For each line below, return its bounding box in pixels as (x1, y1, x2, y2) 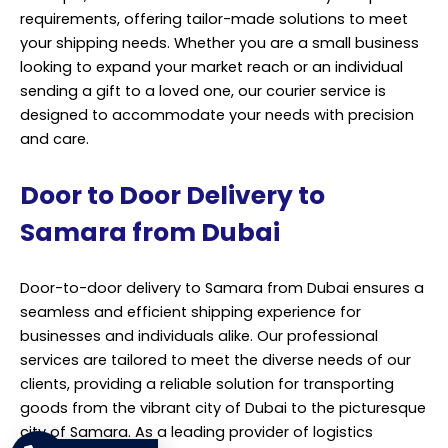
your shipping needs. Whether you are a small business (20, 33, 419, 53)
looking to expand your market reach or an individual (20, 57, 403, 77)
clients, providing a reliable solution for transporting (20, 374, 394, 395)
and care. (20, 129, 89, 149)
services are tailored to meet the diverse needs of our (20, 350, 411, 371)
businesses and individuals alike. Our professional (20, 326, 378, 347)
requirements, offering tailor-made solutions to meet (20, 9, 408, 29)
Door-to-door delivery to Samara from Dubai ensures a (20, 278, 424, 299)
